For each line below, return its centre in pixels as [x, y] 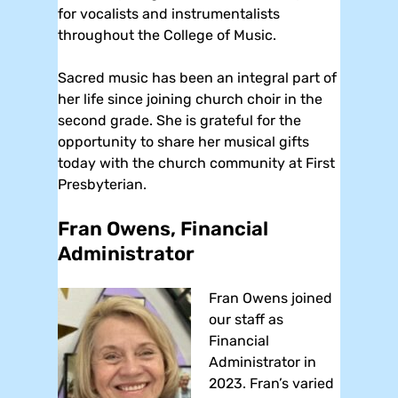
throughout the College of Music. [167, 35]
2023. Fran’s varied [271, 383]
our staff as [246, 319]
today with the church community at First [196, 163]
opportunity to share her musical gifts [183, 141]
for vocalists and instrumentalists [169, 13]
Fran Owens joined [271, 298]
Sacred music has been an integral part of [197, 77]
